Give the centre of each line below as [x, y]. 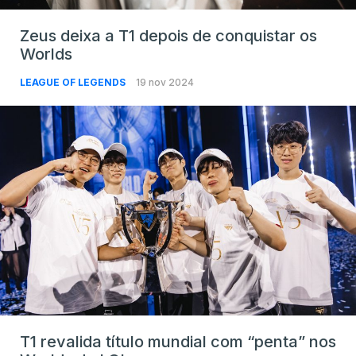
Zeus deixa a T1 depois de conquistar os [168, 35]
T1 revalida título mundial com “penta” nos [178, 341]
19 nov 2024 [165, 82]
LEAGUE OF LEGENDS [74, 82]
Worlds [46, 54]
